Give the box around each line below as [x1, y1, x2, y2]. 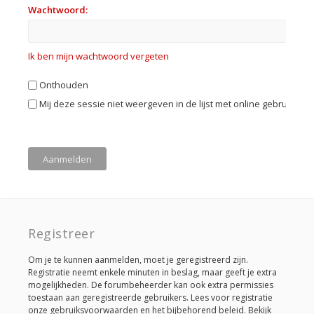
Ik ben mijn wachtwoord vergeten [28, 49, 169, 62]
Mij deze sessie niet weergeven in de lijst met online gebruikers [37, 97, 308, 110]
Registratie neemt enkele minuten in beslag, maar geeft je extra [28, 266, 277, 279]
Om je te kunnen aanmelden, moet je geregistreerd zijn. [28, 254, 248, 266]
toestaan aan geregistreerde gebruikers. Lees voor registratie [28, 292, 273, 304]
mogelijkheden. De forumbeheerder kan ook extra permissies [28, 279, 273, 292]
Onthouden [37, 78, 88, 92]
